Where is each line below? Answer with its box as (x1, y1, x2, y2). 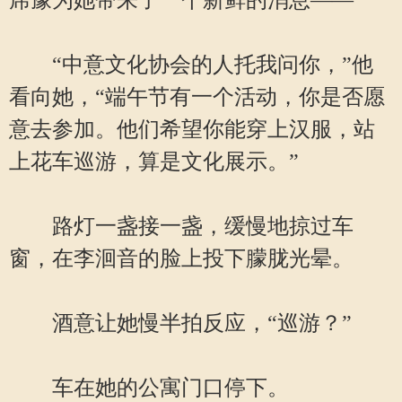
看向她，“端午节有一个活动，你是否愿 (9, 85, 385, 109)
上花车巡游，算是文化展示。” (9, 150, 299, 173)
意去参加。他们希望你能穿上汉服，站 (9, 118, 375, 141)
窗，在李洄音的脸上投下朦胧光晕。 (9, 247, 354, 270)
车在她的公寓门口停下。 (9, 376, 289, 399)
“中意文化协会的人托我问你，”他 (9, 53, 373, 76)
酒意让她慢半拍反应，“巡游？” (9, 311, 352, 335)
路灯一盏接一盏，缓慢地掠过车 (9, 214, 354, 238)
